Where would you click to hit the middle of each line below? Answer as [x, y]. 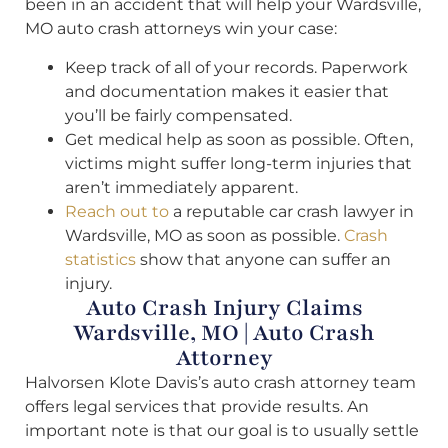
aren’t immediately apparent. [181, 187]
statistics [100, 259]
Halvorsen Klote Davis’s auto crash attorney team [220, 382]
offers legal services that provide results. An [197, 406]
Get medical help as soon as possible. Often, [239, 139]
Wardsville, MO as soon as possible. [204, 235]
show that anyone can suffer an [263, 259]
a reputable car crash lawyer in [291, 211]
